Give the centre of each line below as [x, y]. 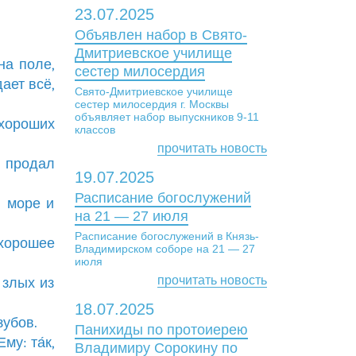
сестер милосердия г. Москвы [151, 104]
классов [95, 130]
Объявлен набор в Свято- [161, 35]
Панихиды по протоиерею [161, 330]
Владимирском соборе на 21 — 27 [164, 249]
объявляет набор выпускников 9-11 [166, 117]
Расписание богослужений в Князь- [166, 236]
